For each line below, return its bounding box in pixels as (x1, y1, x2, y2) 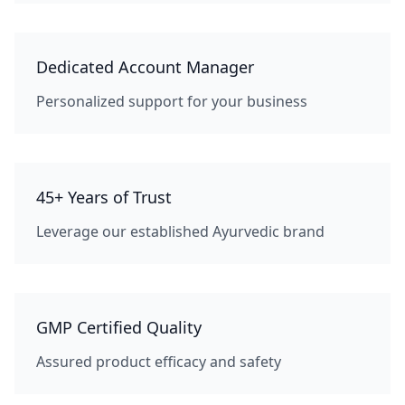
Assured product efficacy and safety (36, 352, 281, 372)
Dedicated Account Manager (36, 56, 254, 78)
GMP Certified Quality (36, 316, 202, 338)
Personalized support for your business (36, 91, 307, 111)
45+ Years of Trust (36, 186, 172, 208)
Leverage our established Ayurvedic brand (36, 221, 325, 241)
